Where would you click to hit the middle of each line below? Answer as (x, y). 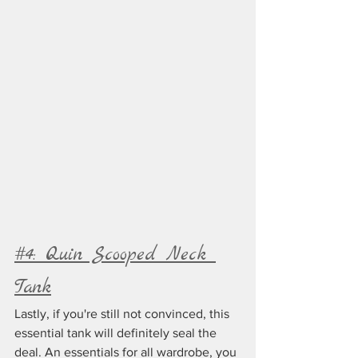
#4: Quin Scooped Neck (115, 255)
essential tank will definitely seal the (117, 332)
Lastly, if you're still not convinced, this (123, 313)
